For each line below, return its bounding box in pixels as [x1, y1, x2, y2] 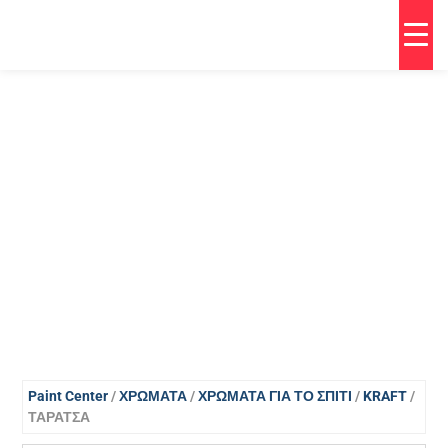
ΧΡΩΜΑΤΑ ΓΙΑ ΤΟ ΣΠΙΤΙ [198, 388, 353, 404]
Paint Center [28, 388, 109, 404]
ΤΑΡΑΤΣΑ [28, 409, 91, 425]
